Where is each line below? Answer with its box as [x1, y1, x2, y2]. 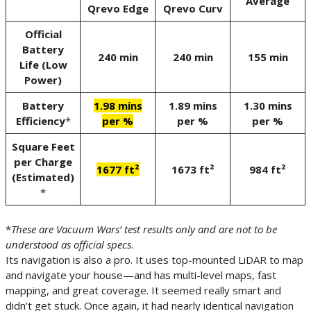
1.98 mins [93, 99, 142, 113]
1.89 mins [168, 99, 217, 113]
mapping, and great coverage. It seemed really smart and [6, 283, 281, 297]
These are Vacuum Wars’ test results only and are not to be [11, 221, 277, 236]
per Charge [14, 155, 72, 169]
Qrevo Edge [87, 1, 149, 16]
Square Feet [11, 140, 75, 154]
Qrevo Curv [162, 1, 223, 16]
